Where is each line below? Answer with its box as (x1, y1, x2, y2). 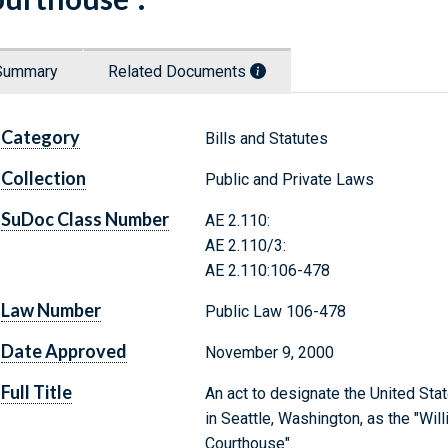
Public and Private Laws (204, 170, 374, 190)
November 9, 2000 (204, 343, 334, 363)
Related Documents (108, 62, 250, 82)
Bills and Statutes (204, 129, 328, 149)
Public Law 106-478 (204, 302, 346, 322)
